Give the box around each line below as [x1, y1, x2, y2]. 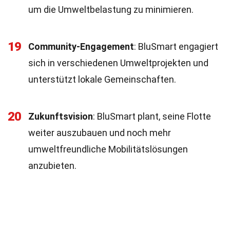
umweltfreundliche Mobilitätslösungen [28, 144, 188, 155]
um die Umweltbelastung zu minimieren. [28, 4, 194, 15]
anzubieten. [28, 160, 76, 171]
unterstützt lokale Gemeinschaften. [28, 74, 176, 85]
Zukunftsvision [28, 111, 93, 122]
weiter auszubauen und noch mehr [28, 127, 171, 138]
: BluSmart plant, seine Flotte [93, 111, 211, 122]
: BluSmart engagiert [134, 41, 218, 52]
